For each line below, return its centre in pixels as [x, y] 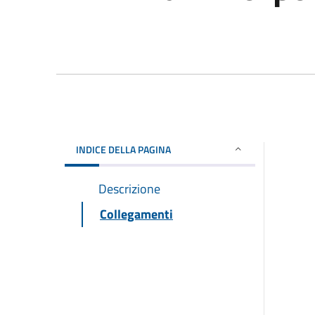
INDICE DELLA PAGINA [123, 149]
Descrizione [129, 188]
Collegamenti [136, 214]
